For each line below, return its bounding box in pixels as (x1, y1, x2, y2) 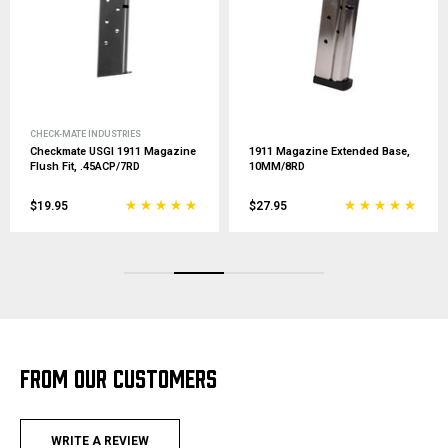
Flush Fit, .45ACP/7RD (30, 160, 140, 173)
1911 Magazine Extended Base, (249, 145, 410, 158)
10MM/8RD (249, 160, 305, 173)
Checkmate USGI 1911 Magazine (30, 145, 196, 158)
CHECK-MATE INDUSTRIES (30, 129, 141, 139)
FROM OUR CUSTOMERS (20, 362, 217, 392)
